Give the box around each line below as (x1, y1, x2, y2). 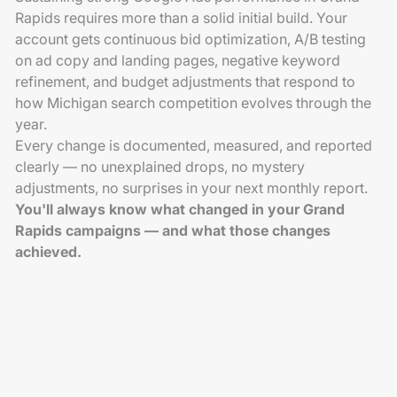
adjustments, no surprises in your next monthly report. (15, 179, 369, 197)
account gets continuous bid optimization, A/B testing (15, 30, 367, 48)
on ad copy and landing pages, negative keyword (15, 51, 341, 69)
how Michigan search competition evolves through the (15, 94, 372, 112)
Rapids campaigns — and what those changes (15, 222, 331, 239)
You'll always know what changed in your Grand (15, 200, 346, 218)
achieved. (15, 243, 82, 261)
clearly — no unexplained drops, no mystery (15, 158, 306, 175)
